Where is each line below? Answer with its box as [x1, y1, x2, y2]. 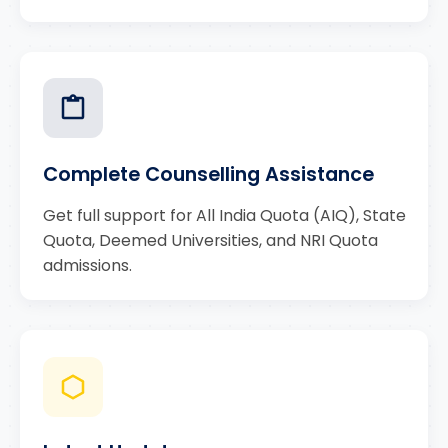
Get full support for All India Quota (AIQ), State [42, 203, 406, 227]
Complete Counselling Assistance [42, 160, 374, 188]
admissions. [42, 253, 132, 277]
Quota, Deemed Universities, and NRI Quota [42, 228, 378, 252]
